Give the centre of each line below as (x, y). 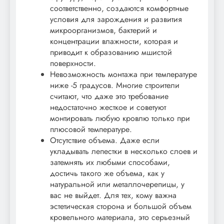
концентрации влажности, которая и (114, 41)
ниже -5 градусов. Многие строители (115, 85)
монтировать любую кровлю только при (120, 118)
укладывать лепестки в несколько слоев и (124, 151)
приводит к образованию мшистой (111, 52)
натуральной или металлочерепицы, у (117, 184)
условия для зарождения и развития (116, 19)
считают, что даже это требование (109, 96)
